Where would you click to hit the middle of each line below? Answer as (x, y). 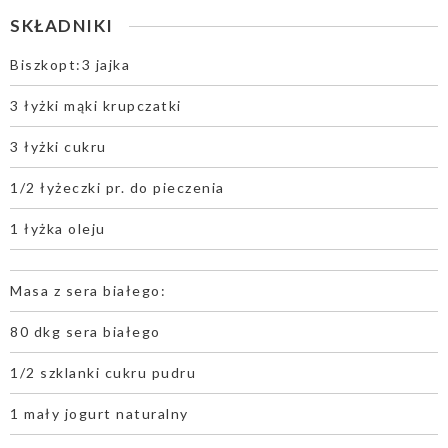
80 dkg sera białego (85, 332)
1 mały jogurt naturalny (99, 414)
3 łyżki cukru (58, 147)
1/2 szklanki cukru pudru (103, 373)
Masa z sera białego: (88, 291)
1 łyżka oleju (58, 229)
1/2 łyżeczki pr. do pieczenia (117, 188)
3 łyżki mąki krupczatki (96, 106)
